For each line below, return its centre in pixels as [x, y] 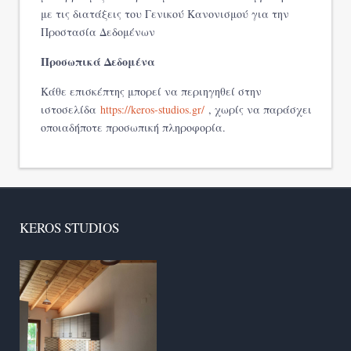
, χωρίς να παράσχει [258, 110]
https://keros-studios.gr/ [152, 110]
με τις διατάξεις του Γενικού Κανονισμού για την [165, 14]
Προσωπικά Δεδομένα [98, 62]
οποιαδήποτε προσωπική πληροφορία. [133, 128]
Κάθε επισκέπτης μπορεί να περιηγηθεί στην [151, 92]
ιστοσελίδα [71, 110]
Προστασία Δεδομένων [98, 32]
